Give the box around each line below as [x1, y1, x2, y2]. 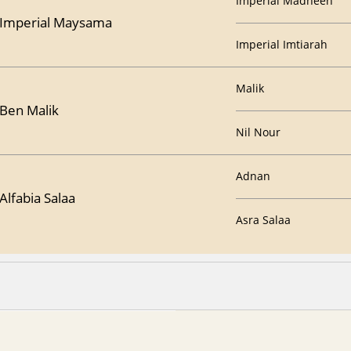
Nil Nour [236, 124, 280, 139]
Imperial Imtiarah [236, 36, 327, 52]
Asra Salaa [236, 212, 291, 227]
